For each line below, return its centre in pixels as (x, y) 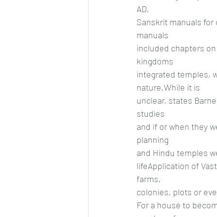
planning (153, 139)
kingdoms (155, 61)
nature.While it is (168, 87)
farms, (149, 178)
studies (151, 113)
